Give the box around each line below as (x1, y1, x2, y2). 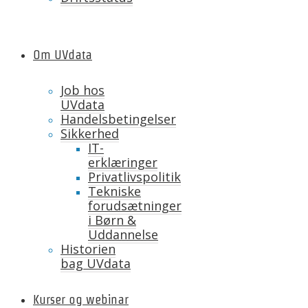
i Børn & (88, 212, 136, 228)
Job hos (60, 82, 104, 98)
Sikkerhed (60, 125, 119, 142)
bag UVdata (60, 255, 131, 272)
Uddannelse (88, 226, 158, 243)
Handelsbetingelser (60, 111, 176, 127)
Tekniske (88, 183, 141, 199)
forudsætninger (88, 197, 181, 214)
